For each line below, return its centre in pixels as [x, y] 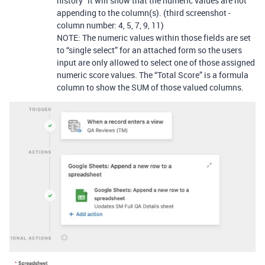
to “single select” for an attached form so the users [149, 50]
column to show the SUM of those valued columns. [150, 87]
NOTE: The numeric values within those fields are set [154, 37]
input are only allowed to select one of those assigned [156, 62]
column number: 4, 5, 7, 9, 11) [110, 25]
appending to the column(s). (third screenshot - [144, 12]
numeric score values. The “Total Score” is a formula [153, 75]
